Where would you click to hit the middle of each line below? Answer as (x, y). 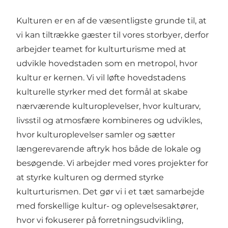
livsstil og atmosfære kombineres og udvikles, (109, 121)
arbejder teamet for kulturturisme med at (101, 49)
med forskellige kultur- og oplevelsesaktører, (107, 206)
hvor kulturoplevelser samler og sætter (96, 135)
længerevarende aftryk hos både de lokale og (109, 149)
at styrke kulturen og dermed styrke (90, 178)
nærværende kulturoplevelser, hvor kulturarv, (108, 106)
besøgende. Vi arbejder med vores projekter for (112, 163)
